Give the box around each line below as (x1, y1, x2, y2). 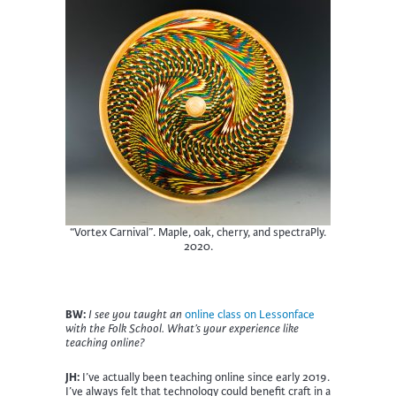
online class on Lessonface (185, 308, 315, 323)
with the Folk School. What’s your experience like (65, 322, 299, 337)
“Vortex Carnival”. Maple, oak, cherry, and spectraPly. (70, 225, 326, 240)
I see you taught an (88, 308, 185, 323)
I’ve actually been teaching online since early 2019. (80, 370, 330, 385)
